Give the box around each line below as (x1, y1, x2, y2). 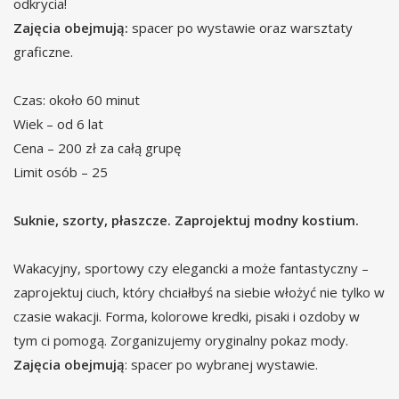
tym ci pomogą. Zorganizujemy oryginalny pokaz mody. (13, 331, 348, 350)
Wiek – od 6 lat (13, 115, 103, 134)
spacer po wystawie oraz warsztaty (128, 19, 353, 37)
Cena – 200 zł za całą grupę (13, 139, 181, 158)
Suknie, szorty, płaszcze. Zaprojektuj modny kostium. (13, 211, 362, 230)
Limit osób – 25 (13, 163, 108, 182)
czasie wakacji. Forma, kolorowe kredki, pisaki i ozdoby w (13, 307, 360, 326)
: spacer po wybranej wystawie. (125, 355, 318, 374)
